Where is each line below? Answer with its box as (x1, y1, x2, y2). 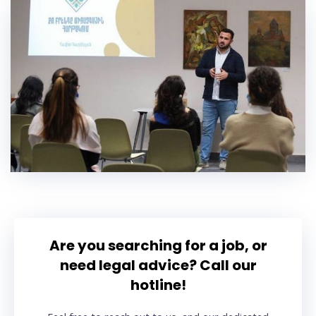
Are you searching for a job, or (49, 236, 267, 256)
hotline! (130, 275, 186, 296)
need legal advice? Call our (59, 255, 257, 276)
